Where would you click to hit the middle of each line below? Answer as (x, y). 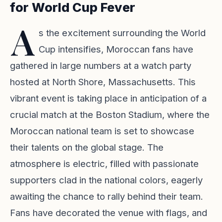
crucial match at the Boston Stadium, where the (110, 114)
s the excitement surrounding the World (122, 33)
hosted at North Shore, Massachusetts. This (103, 82)
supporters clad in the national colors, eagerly (106, 180)
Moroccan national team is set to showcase (102, 131)
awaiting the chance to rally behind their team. (107, 196)
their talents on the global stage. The (87, 147)
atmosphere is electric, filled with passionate (104, 164)
